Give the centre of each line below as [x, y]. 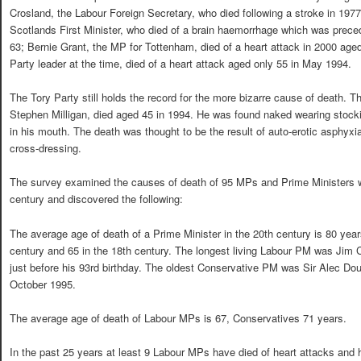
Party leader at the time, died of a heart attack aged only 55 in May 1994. [180, 64]
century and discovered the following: [96, 199]
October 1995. [43, 284]
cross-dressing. [46, 148]
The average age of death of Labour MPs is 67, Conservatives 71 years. [178, 317]
